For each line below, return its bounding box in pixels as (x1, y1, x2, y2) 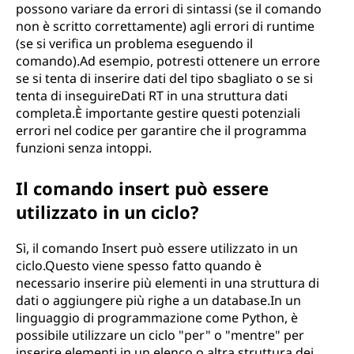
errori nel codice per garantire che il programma (16, 122, 307, 139)
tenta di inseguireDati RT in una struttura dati (16, 87, 288, 104)
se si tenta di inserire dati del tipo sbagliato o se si (16, 70, 313, 87)
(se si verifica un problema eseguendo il (16, 35, 253, 52)
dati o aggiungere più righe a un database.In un (16, 292, 301, 309)
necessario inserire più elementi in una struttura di (16, 274, 319, 292)
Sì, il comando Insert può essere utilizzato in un (16, 239, 298, 257)
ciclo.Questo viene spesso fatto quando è (16, 257, 262, 274)
